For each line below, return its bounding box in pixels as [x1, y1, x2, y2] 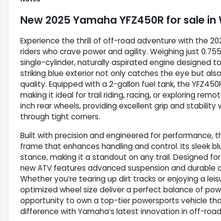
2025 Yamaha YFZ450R [45, 13, 164, 28]
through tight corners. [20, 111, 100, 122]
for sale [164, 13, 205, 28]
